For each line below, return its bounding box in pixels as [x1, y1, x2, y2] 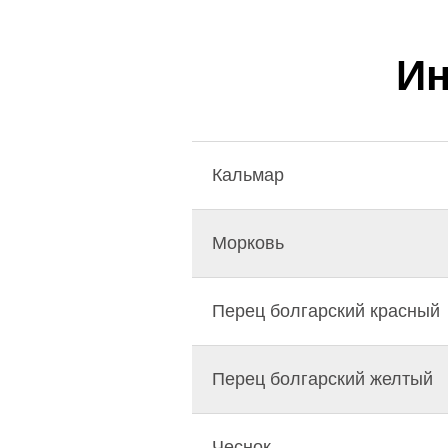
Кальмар [212, 165, 284, 186]
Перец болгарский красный [212, 301, 440, 322]
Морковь [212, 233, 284, 254]
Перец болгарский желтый [212, 369, 433, 390]
